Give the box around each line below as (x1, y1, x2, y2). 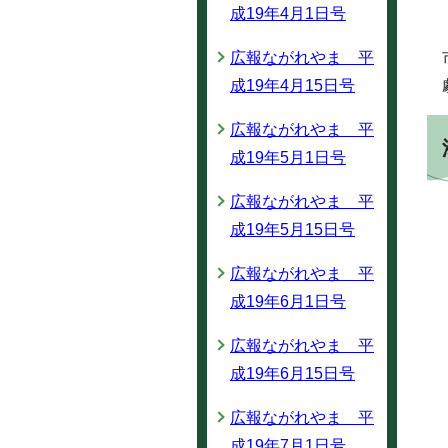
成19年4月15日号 (230, 77, 355, 94)
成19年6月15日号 (230, 365, 355, 382)
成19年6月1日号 (230, 293, 346, 310)
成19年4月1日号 (230, 5, 346, 22)
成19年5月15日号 (230, 221, 355, 238)
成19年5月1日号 (230, 149, 346, 166)
